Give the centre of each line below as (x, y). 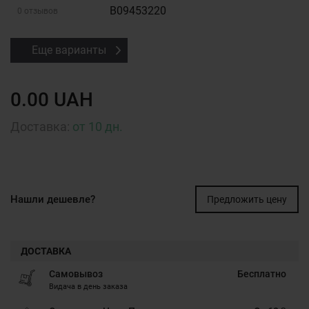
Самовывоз (76, 274)
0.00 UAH (52, 100)
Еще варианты (69, 50)
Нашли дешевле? (53, 199)
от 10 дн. (98, 127)
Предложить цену (247, 199)
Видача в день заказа (88, 287)
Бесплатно (262, 274)
